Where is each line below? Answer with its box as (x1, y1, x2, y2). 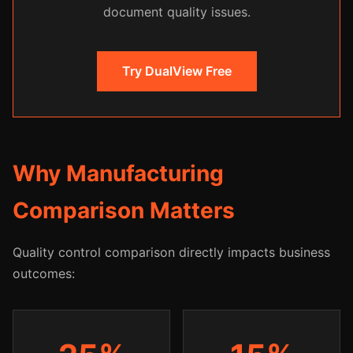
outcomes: (13, 266, 75, 281)
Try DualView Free (121, 63, 232, 79)
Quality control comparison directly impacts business (13, 244, 330, 260)
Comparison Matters (13, 197, 235, 224)
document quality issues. (102, 4, 251, 20)
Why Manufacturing (13, 160, 224, 187)
